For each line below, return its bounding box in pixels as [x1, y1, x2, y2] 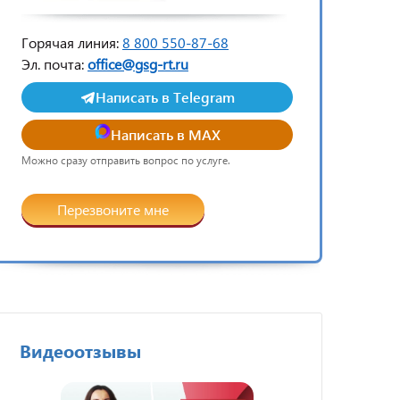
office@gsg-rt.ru [87, 54, 188, 73]
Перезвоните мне [144, 199, 169, 219]
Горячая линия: [21, 33, 119, 52]
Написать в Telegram [96, 87, 235, 106]
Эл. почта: [21, 54, 87, 73]
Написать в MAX [110, 125, 221, 144]
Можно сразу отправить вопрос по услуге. [21, 154, 230, 167]
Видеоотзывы [20, 337, 141, 362]
